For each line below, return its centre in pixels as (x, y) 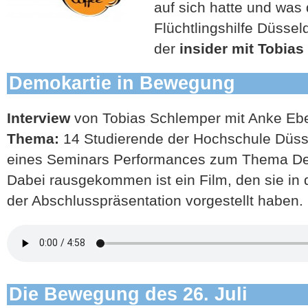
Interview (38, 118)
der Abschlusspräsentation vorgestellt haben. (155, 200)
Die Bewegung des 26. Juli (129, 294)
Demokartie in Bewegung (122, 83)
